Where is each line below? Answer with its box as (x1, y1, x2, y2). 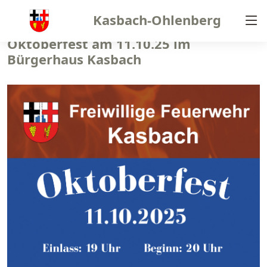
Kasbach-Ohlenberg (93, 11, 222, 29)
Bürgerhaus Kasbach (7, 50, 141, 68)
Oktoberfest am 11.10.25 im (7, 35, 191, 52)
